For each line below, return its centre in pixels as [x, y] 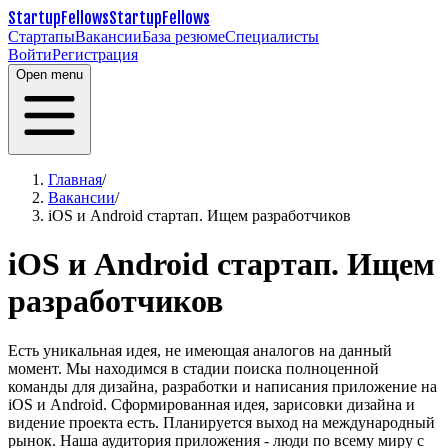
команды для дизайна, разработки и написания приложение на [222, 386]
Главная [75, 179]
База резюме [183, 36]
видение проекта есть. [85, 422]
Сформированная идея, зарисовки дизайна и [263, 404]
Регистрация [95, 54]
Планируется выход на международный [299, 422]
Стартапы [41, 36]
